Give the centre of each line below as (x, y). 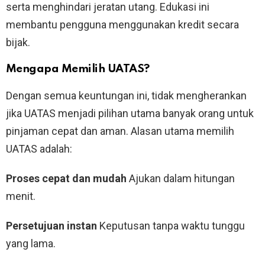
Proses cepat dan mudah (66, 179)
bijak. (18, 43)
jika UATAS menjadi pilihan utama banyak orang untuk (130, 114)
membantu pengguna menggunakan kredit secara (122, 25)
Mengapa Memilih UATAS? (78, 69)
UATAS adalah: (39, 149)
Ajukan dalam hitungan (181, 179)
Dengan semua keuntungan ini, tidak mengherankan (126, 96)
